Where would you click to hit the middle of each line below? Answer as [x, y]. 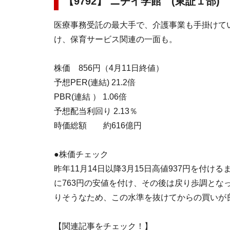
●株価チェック [81, 154]
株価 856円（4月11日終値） [109, 68]
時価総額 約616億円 [98, 126]
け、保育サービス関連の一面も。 [116, 39]
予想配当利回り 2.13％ [96, 111]
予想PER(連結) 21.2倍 [95, 82]
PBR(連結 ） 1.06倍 [90, 97]
